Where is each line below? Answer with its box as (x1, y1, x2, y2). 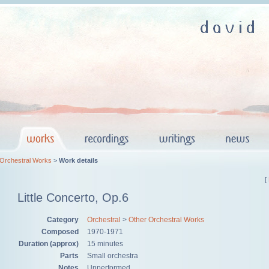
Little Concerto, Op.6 (17, 191, 128, 205)
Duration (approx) (19, 239, 79, 248)
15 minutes (87, 239, 123, 248)
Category (47, 215, 79, 224)
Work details (59, 157, 98, 164)
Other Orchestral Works (128, 215, 204, 224)
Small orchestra (87, 251, 138, 260)
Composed (41, 227, 79, 236)
